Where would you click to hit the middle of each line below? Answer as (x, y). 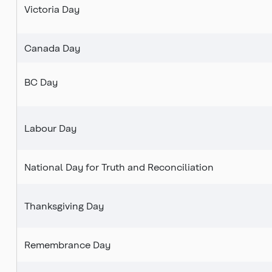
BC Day (41, 82)
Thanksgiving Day (64, 206)
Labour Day (50, 128)
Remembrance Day (67, 245)
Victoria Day (52, 9)
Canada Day (52, 48)
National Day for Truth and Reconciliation (119, 167)
